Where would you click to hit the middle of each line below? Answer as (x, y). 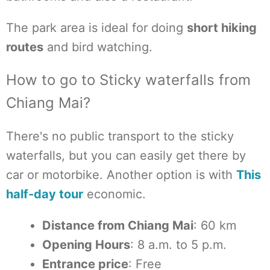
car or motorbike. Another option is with (121, 175)
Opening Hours (86, 245)
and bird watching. (98, 47)
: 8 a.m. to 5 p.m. (178, 245)
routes (25, 47)
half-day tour (45, 194)
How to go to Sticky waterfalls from (128, 80)
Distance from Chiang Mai (118, 225)
